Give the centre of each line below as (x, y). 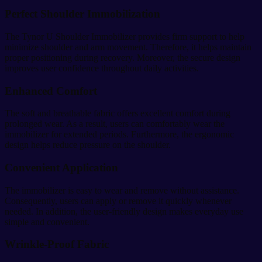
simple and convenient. (47, 222)
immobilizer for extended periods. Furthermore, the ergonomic (119, 135)
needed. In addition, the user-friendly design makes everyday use (124, 211)
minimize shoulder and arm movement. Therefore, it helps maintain (128, 47)
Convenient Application (61, 167)
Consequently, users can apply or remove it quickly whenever (118, 201)
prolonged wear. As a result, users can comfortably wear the (115, 124)
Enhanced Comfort (51, 91)
